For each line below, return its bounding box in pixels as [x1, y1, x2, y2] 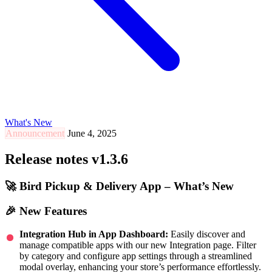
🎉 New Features [5, 204, 87, 217]
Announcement [5, 128, 64, 138]
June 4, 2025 [67, 128, 117, 138]
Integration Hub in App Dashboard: [19, 229, 168, 240]
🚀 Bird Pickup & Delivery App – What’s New [5, 179, 234, 192]
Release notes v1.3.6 [5, 151, 128, 167]
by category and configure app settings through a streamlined [19, 251, 252, 262]
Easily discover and [168, 229, 245, 240]
